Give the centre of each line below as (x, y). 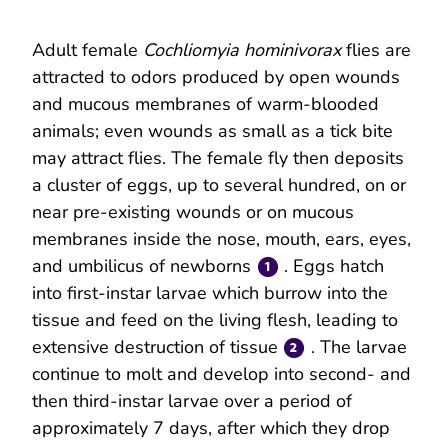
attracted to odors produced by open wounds (216, 76)
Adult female (87, 49)
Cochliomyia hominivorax (244, 49)
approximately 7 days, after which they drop (211, 427)
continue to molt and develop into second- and (221, 373)
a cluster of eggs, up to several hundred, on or (219, 184)
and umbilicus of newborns (144, 265)
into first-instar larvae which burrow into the (210, 292)
